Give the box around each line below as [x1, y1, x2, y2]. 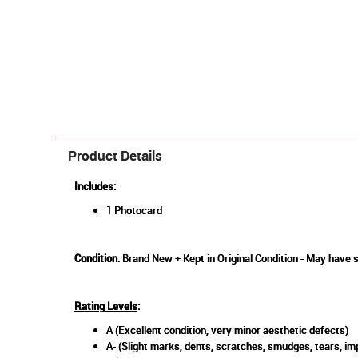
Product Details [67, 146, 162, 165]
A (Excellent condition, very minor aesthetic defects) [105, 323, 348, 338]
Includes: [74, 179, 118, 194]
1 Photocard [105, 203, 162, 218]
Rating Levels [74, 299, 137, 314]
